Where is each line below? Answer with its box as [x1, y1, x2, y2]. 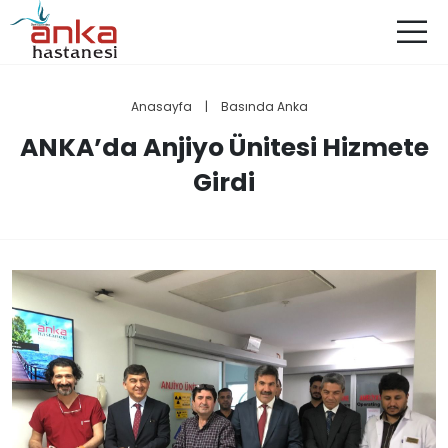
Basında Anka [220, 98, 308, 115]
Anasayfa [130, 98, 192, 115]
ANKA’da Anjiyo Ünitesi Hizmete [19, 130, 429, 165]
